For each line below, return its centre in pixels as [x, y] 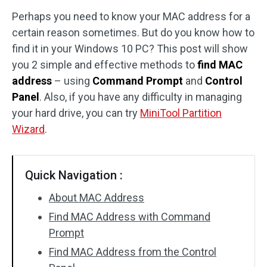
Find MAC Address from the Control [133, 252]
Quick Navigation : [74, 175]
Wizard [28, 129]
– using [72, 81]
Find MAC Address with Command [130, 217]
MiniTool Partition [181, 113]
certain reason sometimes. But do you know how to [133, 32]
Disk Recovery [54, 18]
